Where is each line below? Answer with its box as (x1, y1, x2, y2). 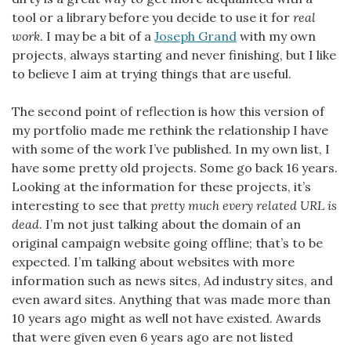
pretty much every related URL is (150, 197, 337, 213)
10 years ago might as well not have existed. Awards (12, 309, 321, 326)
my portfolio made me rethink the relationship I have (12, 121, 328, 138)
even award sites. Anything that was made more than (12, 291, 331, 307)
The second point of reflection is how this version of (12, 103, 324, 119)
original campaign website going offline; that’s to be (12, 234, 323, 251)
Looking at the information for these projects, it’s (12, 178, 311, 194)
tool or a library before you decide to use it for (12, 9, 293, 25)
